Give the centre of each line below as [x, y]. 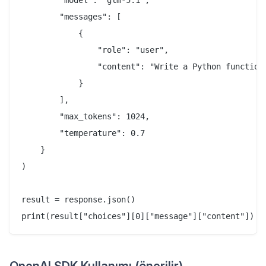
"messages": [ [71, 17]
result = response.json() [78, 200]
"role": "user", [95, 50]
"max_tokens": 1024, [85, 117]
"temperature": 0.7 [83, 133]
